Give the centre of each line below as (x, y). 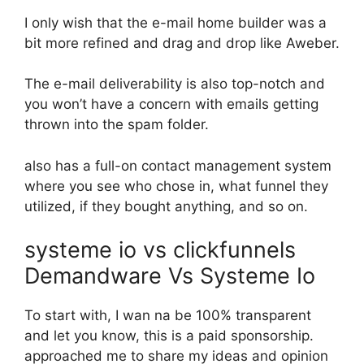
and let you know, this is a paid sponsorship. (169, 336)
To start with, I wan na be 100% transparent (168, 315)
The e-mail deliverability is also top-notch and (175, 84)
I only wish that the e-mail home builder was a (175, 22)
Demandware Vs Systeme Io (170, 276)
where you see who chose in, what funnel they (176, 186)
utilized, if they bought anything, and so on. (166, 206)
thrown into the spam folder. (117, 124)
